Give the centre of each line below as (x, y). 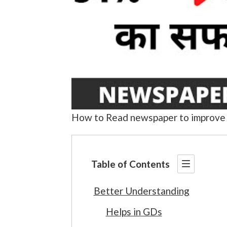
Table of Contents (130, 164)
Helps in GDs (134, 211)
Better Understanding (141, 191)
